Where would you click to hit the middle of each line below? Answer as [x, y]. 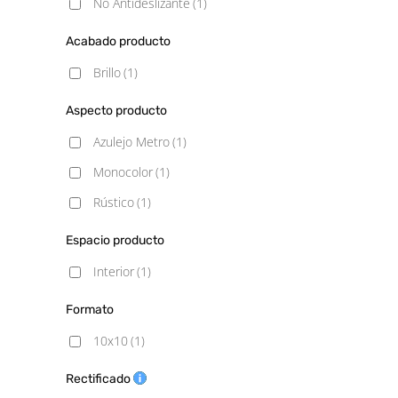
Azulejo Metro [131, 142]
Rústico [114, 202]
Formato [90, 310]
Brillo [107, 72]
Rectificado [99, 379]
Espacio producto [115, 240]
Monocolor [123, 172]
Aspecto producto [116, 111]
